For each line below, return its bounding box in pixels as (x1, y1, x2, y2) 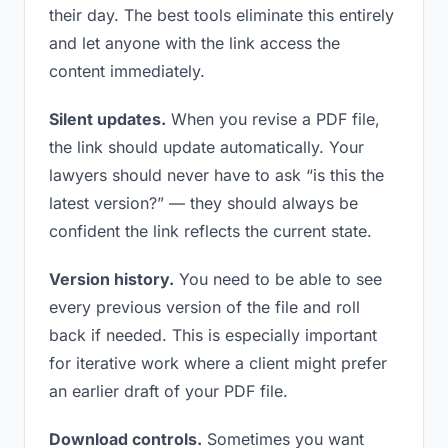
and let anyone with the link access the (49, 33, 340, 53)
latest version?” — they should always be (49, 193, 358, 213)
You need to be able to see (174, 269, 382, 289)
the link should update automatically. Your (49, 137, 364, 157)
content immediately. (49, 61, 205, 81)
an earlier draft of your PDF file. (49, 381, 288, 401)
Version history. (49, 269, 174, 289)
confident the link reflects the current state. (49, 221, 372, 241)
